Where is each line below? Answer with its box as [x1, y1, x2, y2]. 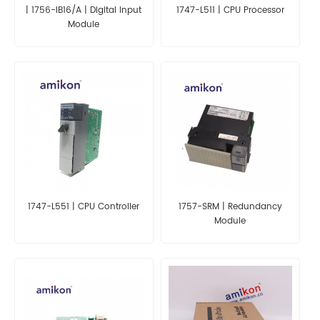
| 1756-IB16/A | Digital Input [26, 3, 142, 17]
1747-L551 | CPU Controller [28, 199, 140, 214]
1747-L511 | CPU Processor [176, 3, 284, 17]
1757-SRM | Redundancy [178, 199, 282, 214]
